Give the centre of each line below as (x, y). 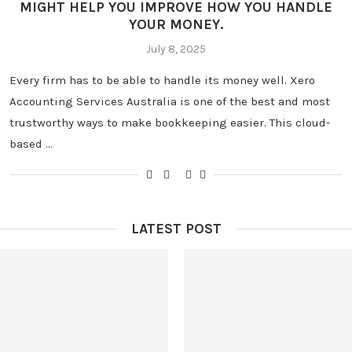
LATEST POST (176, 228)
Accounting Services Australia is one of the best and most (169, 102)
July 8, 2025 (176, 49)
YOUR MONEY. (176, 25)
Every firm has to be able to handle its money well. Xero (162, 81)
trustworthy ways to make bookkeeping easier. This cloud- (169, 123)
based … (31, 144)
